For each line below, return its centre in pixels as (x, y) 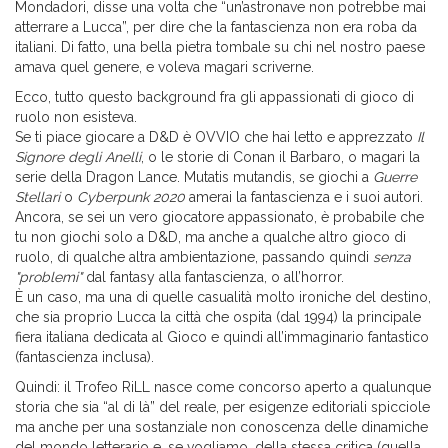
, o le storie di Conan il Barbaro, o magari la (280, 157)
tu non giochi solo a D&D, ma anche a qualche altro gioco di (210, 237)
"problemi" (48, 277)
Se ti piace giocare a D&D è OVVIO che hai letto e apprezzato (216, 137)
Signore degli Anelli (78, 157)
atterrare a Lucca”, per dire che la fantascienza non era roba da (216, 27)
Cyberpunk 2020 (131, 197)
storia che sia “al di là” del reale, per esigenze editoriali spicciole (222, 407)
